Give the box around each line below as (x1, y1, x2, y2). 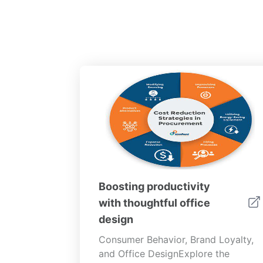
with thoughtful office (99, 197, 210, 209)
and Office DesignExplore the (99, 248, 230, 259)
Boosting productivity (99, 180, 210, 193)
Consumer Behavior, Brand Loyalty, (99, 234, 254, 245)
